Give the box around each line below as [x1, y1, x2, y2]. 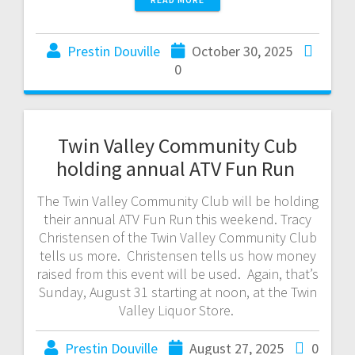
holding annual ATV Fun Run [56, 155, 299, 181]
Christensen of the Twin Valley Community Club [38, 227, 317, 246]
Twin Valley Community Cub [58, 132, 297, 158]
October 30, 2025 [191, 41, 292, 60]
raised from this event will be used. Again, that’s [36, 264, 319, 283]
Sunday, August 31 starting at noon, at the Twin [38, 282, 317, 301]
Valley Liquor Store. [118, 300, 237, 319]
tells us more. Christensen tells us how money [39, 246, 316, 265]
